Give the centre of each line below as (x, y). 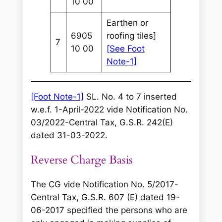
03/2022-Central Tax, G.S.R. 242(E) (102, 122)
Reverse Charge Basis (82, 160)
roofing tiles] (131, 35)
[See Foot (125, 48)
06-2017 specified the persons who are (109, 210)
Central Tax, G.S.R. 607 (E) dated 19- (106, 197)
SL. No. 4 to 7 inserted (131, 96)
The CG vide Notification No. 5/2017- (105, 184)
